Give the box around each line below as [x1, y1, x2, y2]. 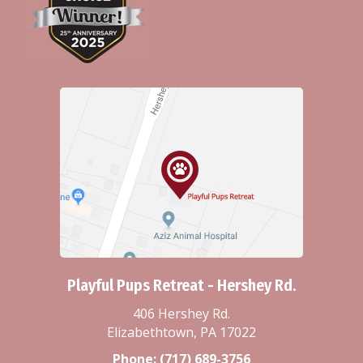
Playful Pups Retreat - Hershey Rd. [66, 275, 297, 295]
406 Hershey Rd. [133, 304, 230, 322]
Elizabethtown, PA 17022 [107, 322, 256, 341]
